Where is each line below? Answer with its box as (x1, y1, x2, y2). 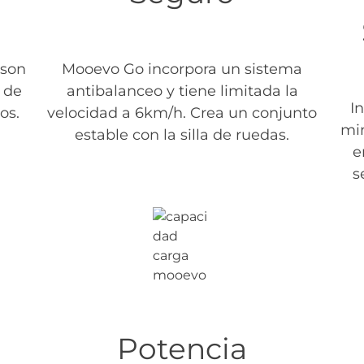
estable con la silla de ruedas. (75, 126, 289, 145)
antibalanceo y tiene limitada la (66, 82, 298, 101)
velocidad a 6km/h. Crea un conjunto (47, 104, 317, 123)
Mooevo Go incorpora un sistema (62, 60, 302, 79)
